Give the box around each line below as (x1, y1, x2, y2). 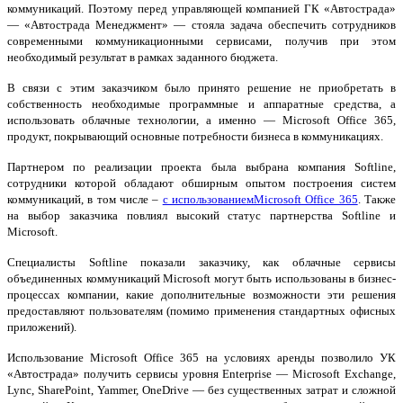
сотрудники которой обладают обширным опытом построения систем (7, 176, 396, 191)
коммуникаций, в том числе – (7, 193, 163, 207)
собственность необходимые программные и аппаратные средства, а (7, 97, 396, 112)
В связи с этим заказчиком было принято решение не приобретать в (7, 81, 396, 95)
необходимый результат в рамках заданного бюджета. (7, 50, 278, 65)
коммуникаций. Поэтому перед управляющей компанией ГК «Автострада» (7, 2, 396, 16)
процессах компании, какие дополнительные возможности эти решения (7, 288, 396, 302)
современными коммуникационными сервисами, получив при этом (7, 34, 396, 49)
